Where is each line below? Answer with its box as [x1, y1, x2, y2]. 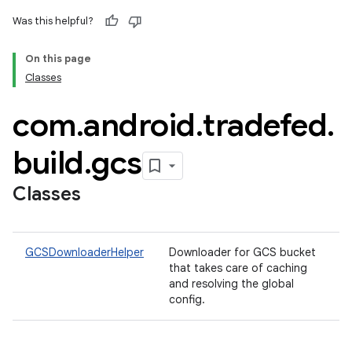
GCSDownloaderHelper [25, 245, 144, 259]
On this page [25, 52, 91, 65]
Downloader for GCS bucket [169, 245, 316, 259]
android [83, 105, 196, 145]
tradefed [203, 105, 327, 145]
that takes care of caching [169, 261, 307, 275]
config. [169, 292, 208, 306]
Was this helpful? [13, 14, 93, 27]
